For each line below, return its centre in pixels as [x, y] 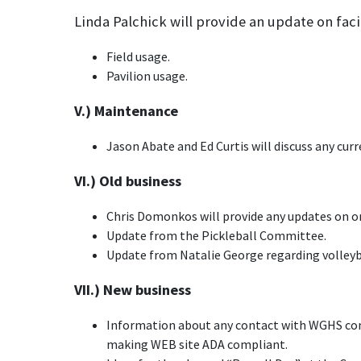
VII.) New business [133, 290]
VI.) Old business [128, 181]
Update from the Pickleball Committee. [216, 235]
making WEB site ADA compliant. [197, 344]
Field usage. [138, 56]
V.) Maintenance [126, 111]
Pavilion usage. [147, 76]
